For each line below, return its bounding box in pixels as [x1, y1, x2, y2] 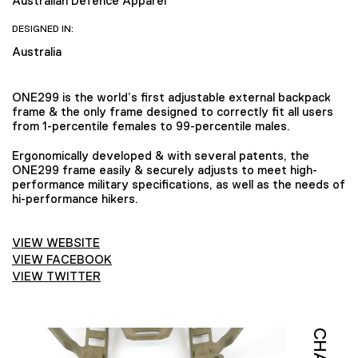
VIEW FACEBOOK [12, 252, 112, 266]
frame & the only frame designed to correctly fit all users [12, 105, 333, 118]
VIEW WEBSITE [12, 235, 100, 249]
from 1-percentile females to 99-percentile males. [12, 119, 290, 133]
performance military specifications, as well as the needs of [12, 177, 345, 191]
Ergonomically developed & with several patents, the [12, 148, 309, 162]
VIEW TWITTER [12, 268, 101, 283]
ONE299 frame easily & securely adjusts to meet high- [12, 162, 317, 177]
